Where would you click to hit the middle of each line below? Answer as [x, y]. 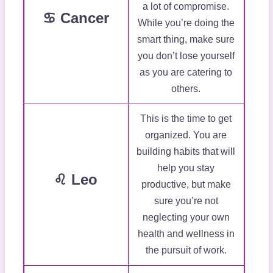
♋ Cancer [76, 18]
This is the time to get [186, 119]
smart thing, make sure [186, 40]
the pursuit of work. [186, 250]
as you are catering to [186, 73]
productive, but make [186, 185]
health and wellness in [186, 234]
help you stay [186, 168]
